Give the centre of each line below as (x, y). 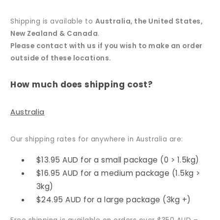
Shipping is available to (53, 22)
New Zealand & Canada (54, 34)
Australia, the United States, (149, 22)
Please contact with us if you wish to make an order (107, 46)
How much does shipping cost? (82, 84)
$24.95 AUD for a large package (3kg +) (113, 199)
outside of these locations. (61, 58)
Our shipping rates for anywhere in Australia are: (97, 139)
